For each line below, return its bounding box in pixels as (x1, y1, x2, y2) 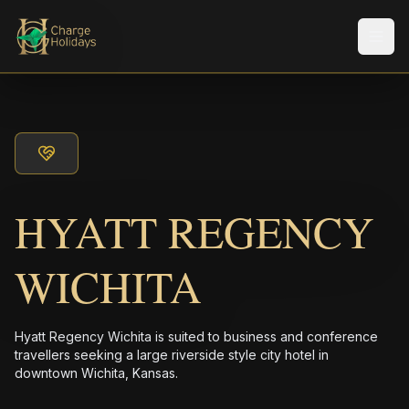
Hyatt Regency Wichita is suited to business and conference (15, 329, 378, 344)
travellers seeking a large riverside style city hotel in (15, 347, 329, 362)
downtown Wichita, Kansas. (15, 365, 178, 381)
